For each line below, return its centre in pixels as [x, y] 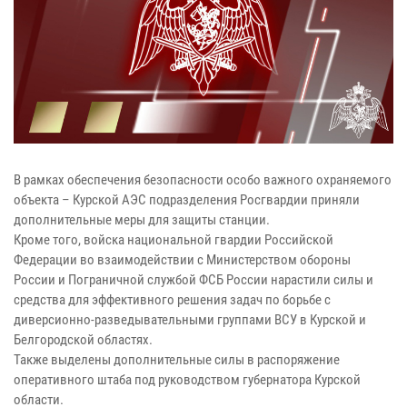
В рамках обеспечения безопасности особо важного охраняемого [203, 179]
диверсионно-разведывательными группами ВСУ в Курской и [190, 319]
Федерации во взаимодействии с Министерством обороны [182, 259]
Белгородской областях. [83, 339]
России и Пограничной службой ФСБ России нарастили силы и [194, 279]
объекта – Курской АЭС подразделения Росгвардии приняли [187, 199]
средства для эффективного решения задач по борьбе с [172, 299]
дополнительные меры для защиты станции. [142, 219]
